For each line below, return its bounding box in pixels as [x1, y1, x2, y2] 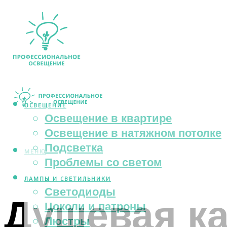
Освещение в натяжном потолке [45, 125, 221, 140]
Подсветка [45, 140, 103, 155]
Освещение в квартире [45, 110, 172, 126]
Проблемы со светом [45, 155, 162, 170]
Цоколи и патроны [45, 199, 146, 214]
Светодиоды [45, 184, 116, 199]
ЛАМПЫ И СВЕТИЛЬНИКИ [24, 176, 111, 182]
